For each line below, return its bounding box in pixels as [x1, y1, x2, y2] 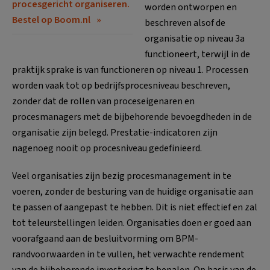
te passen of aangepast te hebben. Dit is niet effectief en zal [12, 200, 257, 214]
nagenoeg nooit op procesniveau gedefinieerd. [12, 141, 202, 155]
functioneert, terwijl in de [145, 47, 250, 61]
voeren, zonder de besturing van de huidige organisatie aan [12, 184, 253, 198]
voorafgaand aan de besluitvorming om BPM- [12, 231, 198, 245]
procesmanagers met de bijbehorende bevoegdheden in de [12, 110, 252, 124]
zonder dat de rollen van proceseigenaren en [12, 94, 195, 108]
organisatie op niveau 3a [145, 31, 245, 45]
